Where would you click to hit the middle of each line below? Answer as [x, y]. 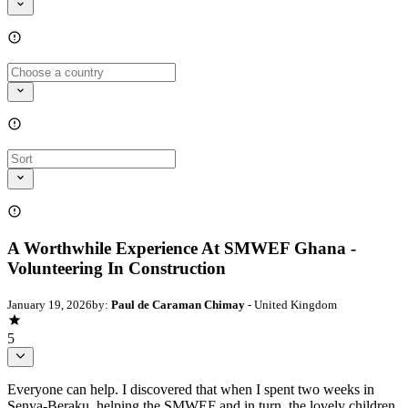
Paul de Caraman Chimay [178, 304]
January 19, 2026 [50, 304]
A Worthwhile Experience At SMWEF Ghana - [182, 249]
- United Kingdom [291, 304]
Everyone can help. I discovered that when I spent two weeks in [191, 390]
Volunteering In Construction [117, 269]
